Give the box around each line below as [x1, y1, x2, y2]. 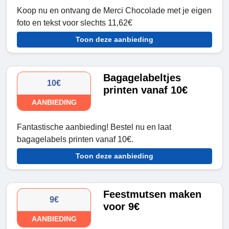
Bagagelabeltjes [103, 72, 181, 84]
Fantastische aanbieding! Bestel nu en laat [17, 123, 171, 132]
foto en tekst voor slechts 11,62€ [17, 18, 132, 28]
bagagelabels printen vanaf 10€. [17, 135, 133, 144]
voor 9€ [103, 201, 140, 213]
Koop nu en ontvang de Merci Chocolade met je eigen [17, 6, 212, 15]
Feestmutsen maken [103, 189, 202, 200]
